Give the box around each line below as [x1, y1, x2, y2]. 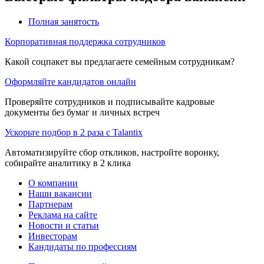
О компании [28, 177, 78, 188]
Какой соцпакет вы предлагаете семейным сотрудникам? [5, 56, 235, 67]
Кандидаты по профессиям [28, 241, 137, 252]
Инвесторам [28, 230, 77, 241]
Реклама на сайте [28, 209, 97, 220]
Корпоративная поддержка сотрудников [5, 36, 166, 47]
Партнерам [28, 199, 72, 209]
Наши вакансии [28, 188, 92, 199]
